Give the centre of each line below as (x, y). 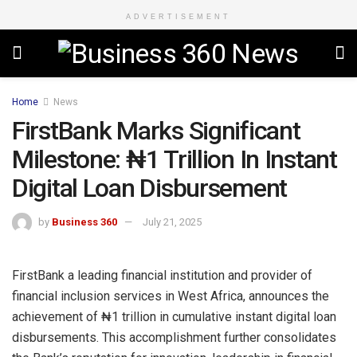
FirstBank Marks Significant (156, 131)
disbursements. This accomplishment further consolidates (174, 337)
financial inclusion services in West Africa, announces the (171, 296)
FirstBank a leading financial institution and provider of (162, 275)
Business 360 (84, 222)
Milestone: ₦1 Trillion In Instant (175, 159)
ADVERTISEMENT (178, 17)
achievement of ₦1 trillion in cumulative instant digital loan (174, 316)
